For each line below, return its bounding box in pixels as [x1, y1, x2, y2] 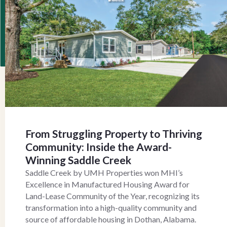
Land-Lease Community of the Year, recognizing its [25, 191, 200, 201]
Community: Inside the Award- [25, 140, 172, 153]
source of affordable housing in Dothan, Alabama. [25, 214, 196, 224]
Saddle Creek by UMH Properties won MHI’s [25, 167, 183, 177]
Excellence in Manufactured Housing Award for [25, 179, 190, 189]
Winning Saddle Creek [25, 153, 131, 166]
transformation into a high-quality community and [25, 202, 197, 212]
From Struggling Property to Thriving [25, 127, 202, 140]
